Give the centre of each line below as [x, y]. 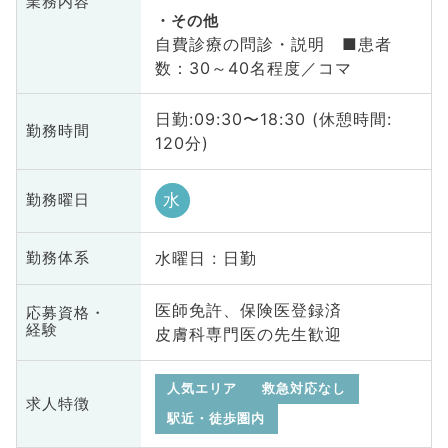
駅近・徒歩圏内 [216, 419]
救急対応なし [304, 389]
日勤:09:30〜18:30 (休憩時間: [273, 119]
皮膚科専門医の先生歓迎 [248, 334]
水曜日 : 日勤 [205, 258]
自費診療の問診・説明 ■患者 [273, 43]
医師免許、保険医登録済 [248, 310]
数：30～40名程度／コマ [253, 67]
